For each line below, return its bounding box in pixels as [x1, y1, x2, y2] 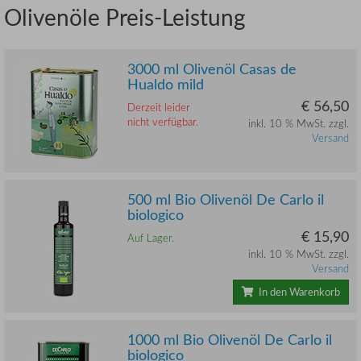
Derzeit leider [127, 99, 190, 114]
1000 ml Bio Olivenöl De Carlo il [127, 329, 332, 349]
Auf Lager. [127, 230, 174, 245]
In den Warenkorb [254, 284, 340, 299]
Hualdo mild [127, 73, 204, 93]
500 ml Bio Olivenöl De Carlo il [127, 189, 324, 209]
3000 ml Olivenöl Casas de [127, 58, 297, 78]
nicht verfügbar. [127, 114, 198, 129]
